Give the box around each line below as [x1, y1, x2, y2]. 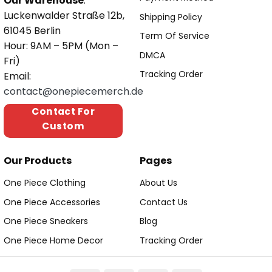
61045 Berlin [4, 23, 61, 38]
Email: [4, 69, 31, 83]
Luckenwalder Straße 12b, [4, 8, 124, 22]
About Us [140, 177, 177, 189]
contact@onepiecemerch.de [4, 84, 143, 98]
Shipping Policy [140, 10, 202, 23]
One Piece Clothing [4, 177, 86, 189]
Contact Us [140, 195, 188, 208]
